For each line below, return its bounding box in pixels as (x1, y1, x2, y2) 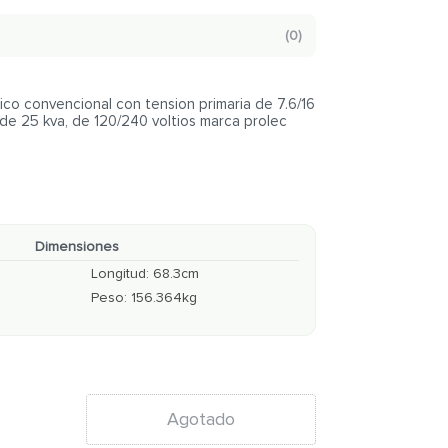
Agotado (166, 407, 235, 430)
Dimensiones (35, 238, 120, 255)
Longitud (91, 265, 147, 282)
